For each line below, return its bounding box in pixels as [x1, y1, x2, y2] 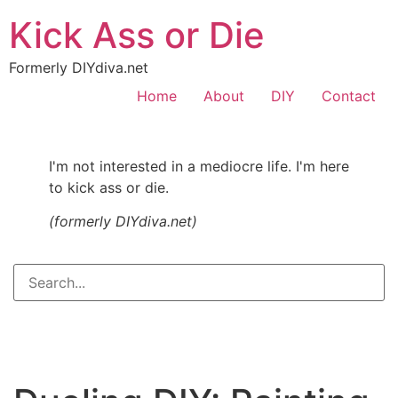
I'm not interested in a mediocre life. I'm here [49, 157, 349, 175]
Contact [322, 87, 376, 105]
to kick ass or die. [49, 179, 169, 196]
